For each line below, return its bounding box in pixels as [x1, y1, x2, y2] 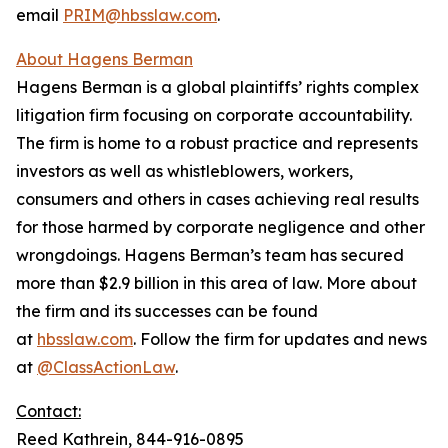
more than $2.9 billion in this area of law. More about [16, 273, 417, 293]
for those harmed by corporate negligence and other [16, 217, 425, 237]
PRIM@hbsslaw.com [63, 5, 217, 25]
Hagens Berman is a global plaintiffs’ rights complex [16, 77, 419, 97]
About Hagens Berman [16, 49, 193, 69]
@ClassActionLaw [37, 357, 175, 377]
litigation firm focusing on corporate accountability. [16, 105, 412, 125]
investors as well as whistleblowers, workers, [16, 161, 353, 181]
